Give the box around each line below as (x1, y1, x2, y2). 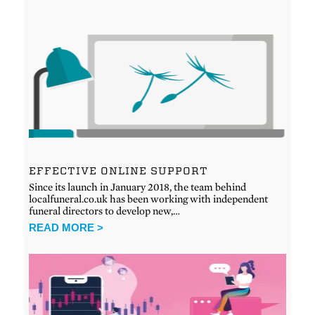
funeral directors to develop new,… (29, 204, 181, 217)
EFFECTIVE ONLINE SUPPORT (29, 164, 209, 177)
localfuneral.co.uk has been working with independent (29, 192, 269, 205)
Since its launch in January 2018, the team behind (29, 180, 247, 193)
